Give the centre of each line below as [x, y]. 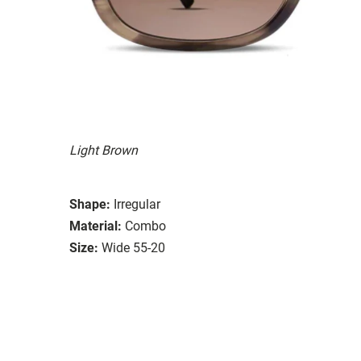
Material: [95, 226]
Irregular [137, 204]
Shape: [90, 204]
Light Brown [104, 150]
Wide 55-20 [133, 247]
